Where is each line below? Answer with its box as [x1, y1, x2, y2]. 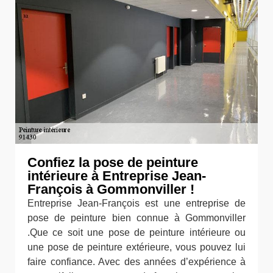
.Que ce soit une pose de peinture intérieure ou [27, 227, 246, 238]
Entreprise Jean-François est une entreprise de [27, 198, 246, 208]
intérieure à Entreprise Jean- [27, 168, 206, 183]
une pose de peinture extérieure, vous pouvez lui [27, 242, 246, 252]
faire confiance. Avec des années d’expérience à [27, 257, 246, 267]
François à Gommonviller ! [27, 182, 194, 197]
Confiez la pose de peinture [27, 155, 198, 170]
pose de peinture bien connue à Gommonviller [27, 213, 246, 223]
